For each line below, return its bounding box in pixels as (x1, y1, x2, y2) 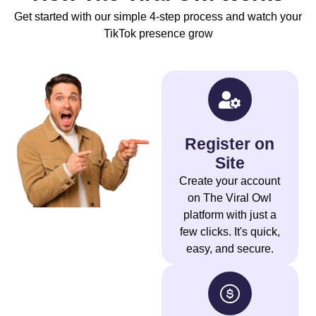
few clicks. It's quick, (179, 226, 280, 238)
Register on (185, 135, 275, 154)
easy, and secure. (186, 243, 274, 255)
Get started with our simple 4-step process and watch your (14, 11, 302, 23)
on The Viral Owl (188, 192, 272, 205)
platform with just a (183, 209, 276, 221)
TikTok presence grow (103, 28, 213, 40)
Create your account (179, 175, 281, 188)
